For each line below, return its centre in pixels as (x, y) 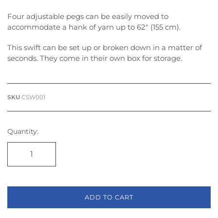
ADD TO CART (109, 197)
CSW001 (33, 97)
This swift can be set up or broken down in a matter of (105, 47)
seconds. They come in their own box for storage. (95, 58)
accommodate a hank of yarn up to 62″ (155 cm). (94, 27)
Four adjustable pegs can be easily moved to (88, 16)
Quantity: (23, 131)
